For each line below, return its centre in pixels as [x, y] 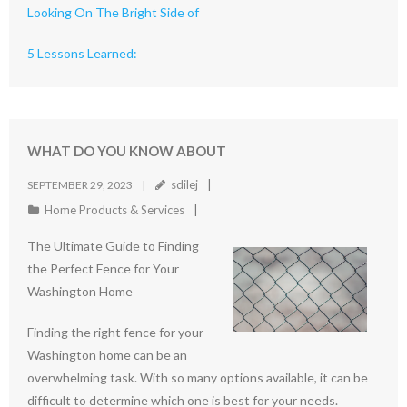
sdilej [184, 184]
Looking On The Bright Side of [113, 12]
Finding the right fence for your [115, 332]
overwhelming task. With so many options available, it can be [198, 377]
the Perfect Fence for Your [103, 268]
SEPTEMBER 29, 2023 [80, 185]
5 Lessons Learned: [82, 53]
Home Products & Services [114, 210]
